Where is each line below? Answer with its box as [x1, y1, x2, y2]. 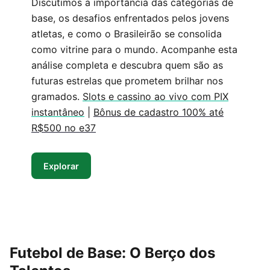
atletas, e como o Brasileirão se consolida [31, 28, 222, 40]
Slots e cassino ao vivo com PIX [83, 90, 228, 102]
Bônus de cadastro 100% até [93, 106, 224, 118]
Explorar [43, 160, 79, 171]
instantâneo [31, 106, 84, 118]
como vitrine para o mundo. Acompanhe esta [31, 43, 237, 55]
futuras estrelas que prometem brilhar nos [31, 75, 223, 87]
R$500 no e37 [31, 122, 96, 134]
